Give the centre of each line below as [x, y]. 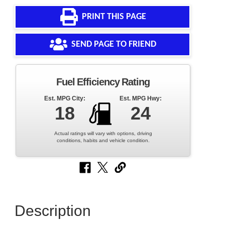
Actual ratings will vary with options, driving [103, 134]
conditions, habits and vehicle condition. [103, 141]
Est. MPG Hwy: [140, 99]
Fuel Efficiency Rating [103, 82]
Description [52, 210]
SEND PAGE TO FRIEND [114, 44]
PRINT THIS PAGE [114, 17]
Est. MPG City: [65, 99]
